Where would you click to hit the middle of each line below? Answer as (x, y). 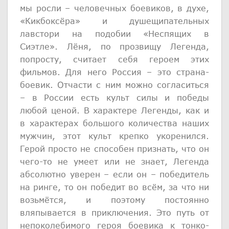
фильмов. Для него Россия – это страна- (114, 72)
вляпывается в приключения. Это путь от (114, 212)
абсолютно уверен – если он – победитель (114, 174)
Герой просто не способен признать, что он (114, 148)
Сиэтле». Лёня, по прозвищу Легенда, (114, 46)
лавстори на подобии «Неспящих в (114, 33)
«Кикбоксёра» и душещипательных (114, 20)
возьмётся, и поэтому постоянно (114, 199)
